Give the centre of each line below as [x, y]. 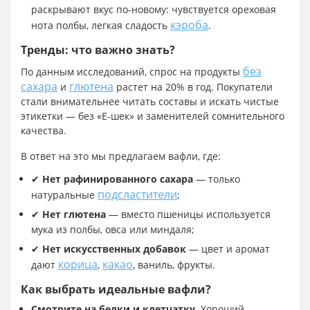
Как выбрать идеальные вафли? [116, 289]
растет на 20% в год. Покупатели [193, 86]
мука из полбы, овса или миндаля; [113, 229]
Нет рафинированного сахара [118, 179]
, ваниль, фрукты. [174, 264]
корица [78, 264]
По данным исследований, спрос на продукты [132, 71]
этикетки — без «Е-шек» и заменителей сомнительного [153, 116]
